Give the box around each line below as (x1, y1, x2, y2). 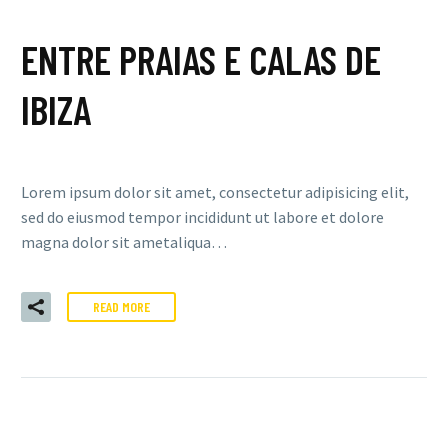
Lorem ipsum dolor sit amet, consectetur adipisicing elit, (21, 181, 409, 202)
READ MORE (93, 298, 150, 316)
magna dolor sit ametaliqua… (21, 231, 227, 252)
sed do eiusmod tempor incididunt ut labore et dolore (21, 206, 384, 227)
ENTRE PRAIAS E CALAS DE (21, 35, 381, 84)
